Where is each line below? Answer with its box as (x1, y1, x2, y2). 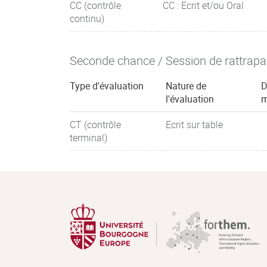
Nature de (166, 79, 206, 92)
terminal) (70, 131, 107, 144)
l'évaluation (166, 92, 214, 105)
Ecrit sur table (166, 118, 223, 131)
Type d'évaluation (70, 79, 144, 92)
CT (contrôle (70, 118, 121, 131)
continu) (70, 12, 104, 25)
